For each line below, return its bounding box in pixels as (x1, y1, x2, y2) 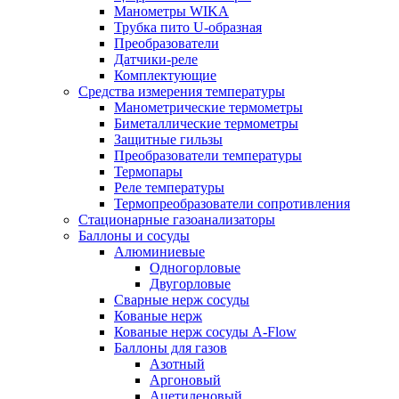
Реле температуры (114, 180, 224, 195)
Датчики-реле (114, 52, 198, 67)
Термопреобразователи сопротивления (114, 196, 350, 211)
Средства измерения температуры (78, 84, 285, 99)
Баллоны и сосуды (78, 228, 190, 243)
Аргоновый (150, 372, 221, 387)
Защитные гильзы (114, 132, 223, 147)
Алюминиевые (114, 244, 205, 259)
